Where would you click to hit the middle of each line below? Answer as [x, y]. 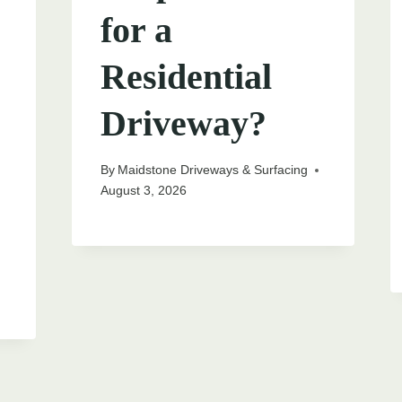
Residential [186, 77]
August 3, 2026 [143, 191]
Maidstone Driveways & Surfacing [212, 170]
